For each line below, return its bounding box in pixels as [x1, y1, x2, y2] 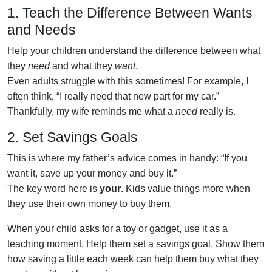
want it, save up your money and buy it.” [7, 168, 177, 178]
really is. [197, 106, 236, 117]
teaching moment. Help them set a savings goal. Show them [7, 238, 264, 249]
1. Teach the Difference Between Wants [7, 4, 253, 21]
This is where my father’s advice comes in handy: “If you [7, 152, 247, 163]
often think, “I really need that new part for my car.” [7, 90, 219, 101]
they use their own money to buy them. [7, 198, 172, 209]
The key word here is [7, 183, 100, 194]
